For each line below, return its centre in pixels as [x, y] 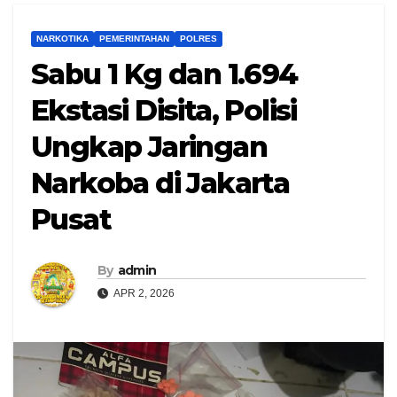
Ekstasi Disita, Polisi [164, 111]
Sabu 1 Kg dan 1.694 [164, 74]
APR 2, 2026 [143, 294]
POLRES [198, 39]
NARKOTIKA [62, 39]
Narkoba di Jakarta [160, 183]
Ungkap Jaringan [149, 147]
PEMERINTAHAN [134, 39]
